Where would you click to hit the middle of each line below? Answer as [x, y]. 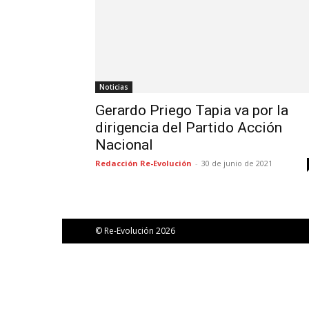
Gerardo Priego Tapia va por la [192, 110]
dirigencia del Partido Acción [189, 127]
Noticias [114, 87]
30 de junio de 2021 [237, 163]
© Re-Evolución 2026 [135, 230]
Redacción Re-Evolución [143, 163]
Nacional [124, 144]
